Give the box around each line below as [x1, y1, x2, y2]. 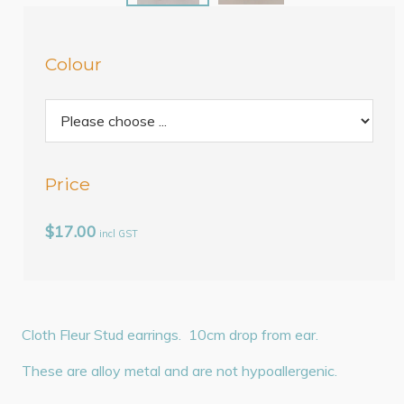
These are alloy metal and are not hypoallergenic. [22, 362, 338, 381]
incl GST [99, 227, 139, 241]
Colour [45, 52, 103, 75]
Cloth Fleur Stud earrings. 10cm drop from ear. [22, 326, 319, 344]
